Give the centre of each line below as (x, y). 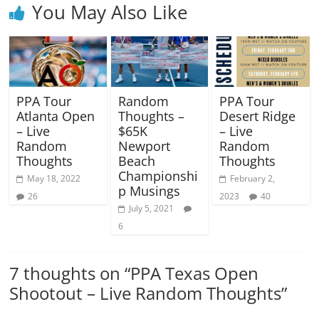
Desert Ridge (257, 116)
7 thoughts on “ (70, 273)
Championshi (158, 176)
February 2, (252, 179)
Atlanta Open (56, 116)
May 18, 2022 (54, 179)
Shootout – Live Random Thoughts (146, 293)
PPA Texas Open (195, 273)
